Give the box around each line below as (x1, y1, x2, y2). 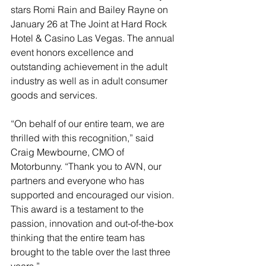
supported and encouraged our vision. (11, 188, 176, 201)
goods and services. (11, 88, 97, 101)
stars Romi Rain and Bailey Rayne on (11, 3, 170, 15)
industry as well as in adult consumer (11, 74, 170, 87)
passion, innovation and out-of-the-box (11, 217, 176, 229)
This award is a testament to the (11, 202, 146, 215)
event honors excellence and (11, 46, 136, 58)
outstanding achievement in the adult (11, 60, 170, 72)
